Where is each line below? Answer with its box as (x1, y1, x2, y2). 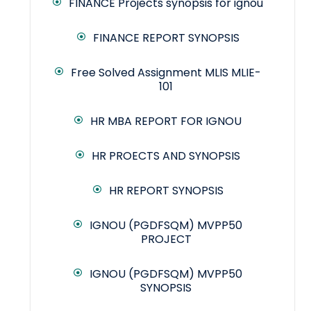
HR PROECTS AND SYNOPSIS (92, 148, 240, 165)
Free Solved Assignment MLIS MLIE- (71, 65, 261, 81)
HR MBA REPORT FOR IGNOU (90, 113, 242, 130)
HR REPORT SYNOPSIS (108, 183, 224, 199)
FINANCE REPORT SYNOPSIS (92, 30, 239, 47)
